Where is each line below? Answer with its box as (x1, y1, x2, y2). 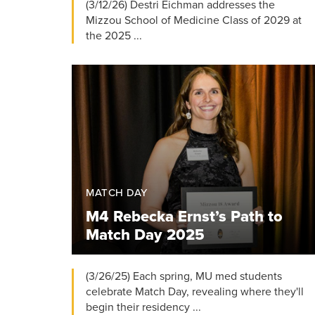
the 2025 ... (86, 28, 142, 43)
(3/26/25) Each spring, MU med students (86, 269, 282, 283)
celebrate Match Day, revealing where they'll (86, 284, 304, 299)
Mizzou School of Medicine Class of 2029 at (86, 13, 302, 27)
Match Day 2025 (86, 225, 205, 244)
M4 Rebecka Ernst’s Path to (86, 207, 283, 226)
